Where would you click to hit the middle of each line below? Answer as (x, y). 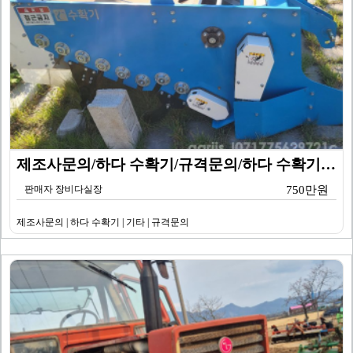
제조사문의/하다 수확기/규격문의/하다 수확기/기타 (329, 165)
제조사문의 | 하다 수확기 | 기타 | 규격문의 (103, 223)
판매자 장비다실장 (64, 190)
